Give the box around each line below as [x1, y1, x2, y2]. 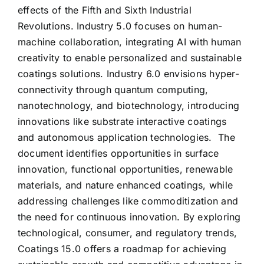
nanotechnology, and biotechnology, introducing [18, 100, 240, 111]
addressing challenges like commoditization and [18, 195, 239, 207]
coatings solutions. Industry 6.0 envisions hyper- [18, 68, 239, 80]
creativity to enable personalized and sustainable [18, 52, 242, 64]
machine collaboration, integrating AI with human [18, 36, 242, 48]
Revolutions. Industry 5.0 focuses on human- [18, 20, 223, 32]
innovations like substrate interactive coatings [18, 115, 227, 127]
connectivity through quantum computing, [18, 84, 209, 95]
